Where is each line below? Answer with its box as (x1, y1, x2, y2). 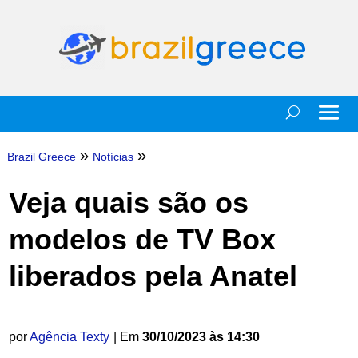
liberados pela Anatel (8, 260, 297, 292)
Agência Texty (29, 330, 109, 344)
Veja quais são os (8, 186, 249, 219)
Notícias (92, 150, 133, 163)
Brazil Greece (6, 150, 76, 163)
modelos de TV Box (8, 223, 276, 256)
